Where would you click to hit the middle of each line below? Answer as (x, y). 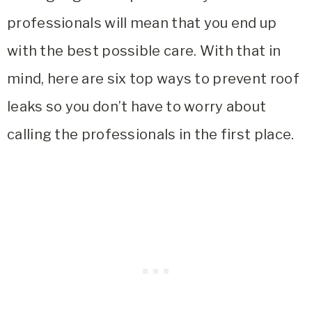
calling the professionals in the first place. (151, 134)
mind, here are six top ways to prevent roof (153, 78)
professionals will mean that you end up (142, 23)
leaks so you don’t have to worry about (137, 106)
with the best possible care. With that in (144, 50)
